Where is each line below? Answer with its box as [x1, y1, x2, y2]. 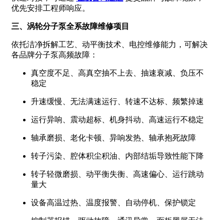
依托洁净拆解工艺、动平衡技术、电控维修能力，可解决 [11, 40, 208, 49]
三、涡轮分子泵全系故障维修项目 [11, 22, 129, 30]
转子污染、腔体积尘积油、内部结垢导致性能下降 [31, 151, 204, 160]
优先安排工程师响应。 [11, 3, 90, 12]
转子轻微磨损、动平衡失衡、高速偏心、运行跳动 [31, 169, 204, 178]
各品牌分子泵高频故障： [11, 50, 98, 59]
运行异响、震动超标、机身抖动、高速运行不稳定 [31, 115, 204, 124]
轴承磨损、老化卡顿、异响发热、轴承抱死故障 [31, 133, 196, 142]
